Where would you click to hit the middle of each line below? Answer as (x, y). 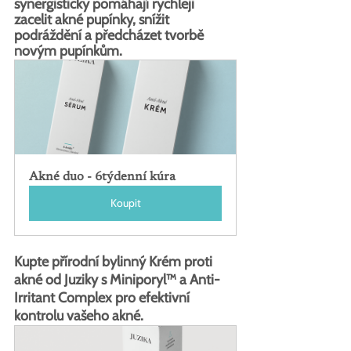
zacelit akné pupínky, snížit (93, 19)
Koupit (125, 203)
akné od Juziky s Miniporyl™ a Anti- (117, 279)
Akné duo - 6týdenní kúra (102, 177)
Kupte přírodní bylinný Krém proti (115, 261)
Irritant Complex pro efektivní (103, 297)
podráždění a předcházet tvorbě (110, 35)
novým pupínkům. (68, 51)
